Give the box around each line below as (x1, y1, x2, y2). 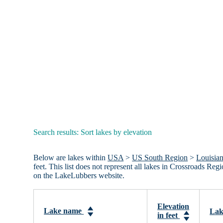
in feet (157, 211, 180, 220)
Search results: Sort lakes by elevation (33, 128, 152, 137)
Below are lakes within (33, 153, 108, 162)
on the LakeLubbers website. (33, 171, 125, 180)
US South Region (132, 153, 188, 162)
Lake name (44, 207, 84, 216)
